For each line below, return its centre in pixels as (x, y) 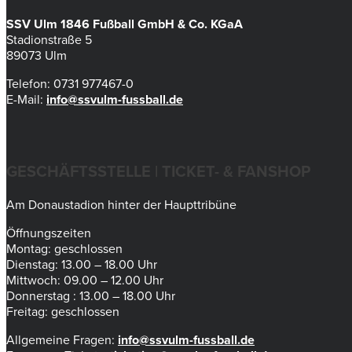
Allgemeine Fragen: (62, 340)
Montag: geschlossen (64, 249)
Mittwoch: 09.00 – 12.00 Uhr (85, 280)
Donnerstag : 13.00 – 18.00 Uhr (91, 296)
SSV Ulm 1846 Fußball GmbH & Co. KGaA (125, 24)
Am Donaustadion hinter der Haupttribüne (121, 205)
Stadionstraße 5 (49, 40)
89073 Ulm (37, 55)
